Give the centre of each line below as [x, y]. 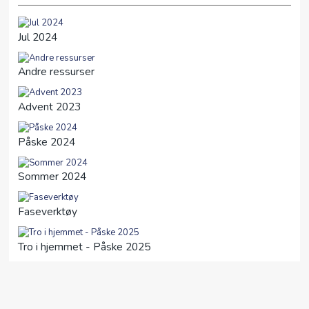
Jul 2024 [38, 37]
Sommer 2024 [52, 177]
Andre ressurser [56, 72]
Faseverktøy [48, 211]
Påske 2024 [47, 142]
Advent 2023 [49, 107]
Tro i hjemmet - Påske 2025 [84, 247]
